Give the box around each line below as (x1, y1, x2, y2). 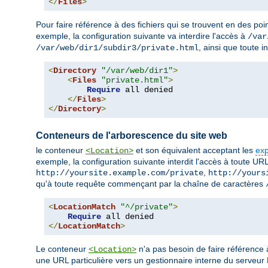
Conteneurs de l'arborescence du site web (36, 130, 227, 141)
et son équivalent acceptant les (133, 145, 255, 156)
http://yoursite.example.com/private (36, 168, 203, 178)
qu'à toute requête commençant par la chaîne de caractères (36, 179, 266, 189)
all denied (120, 85, 173, 95)
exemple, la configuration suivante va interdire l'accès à (36, 31, 248, 41)
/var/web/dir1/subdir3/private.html (36, 43, 199, 53)
